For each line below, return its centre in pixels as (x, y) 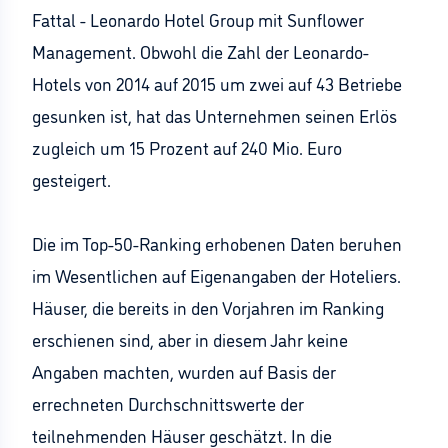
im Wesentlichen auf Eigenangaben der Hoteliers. (216, 275)
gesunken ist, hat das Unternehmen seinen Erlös (214, 115)
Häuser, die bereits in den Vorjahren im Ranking (208, 307)
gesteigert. (71, 179)
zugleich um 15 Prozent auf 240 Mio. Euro (187, 147)
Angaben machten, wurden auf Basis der (184, 371)
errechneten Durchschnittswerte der (168, 403)
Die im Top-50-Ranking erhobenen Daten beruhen (217, 243)
